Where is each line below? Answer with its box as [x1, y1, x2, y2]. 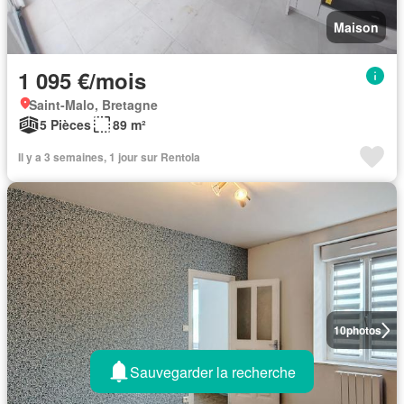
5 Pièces [40, 115, 91, 133]
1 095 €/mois [18, 65, 146, 96]
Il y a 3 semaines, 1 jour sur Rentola [18, 149, 200, 165]
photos [345, 322, 381, 338]
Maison [334, 18, 379, 36]
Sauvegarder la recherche [130, 361, 296, 382]
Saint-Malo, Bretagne [29, 96, 158, 114]
